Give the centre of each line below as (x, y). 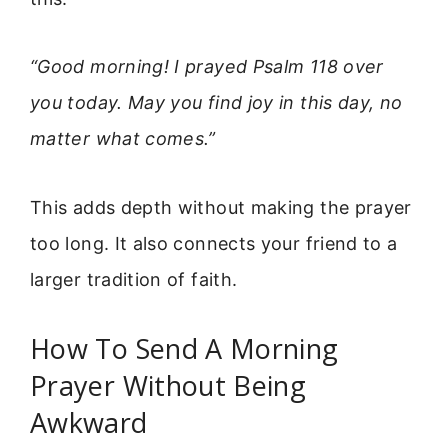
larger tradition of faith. (134, 279)
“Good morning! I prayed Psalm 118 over (207, 67)
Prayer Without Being (168, 386)
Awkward (89, 423)
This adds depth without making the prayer (221, 207)
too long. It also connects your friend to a (214, 243)
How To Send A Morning (184, 349)
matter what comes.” (123, 139)
